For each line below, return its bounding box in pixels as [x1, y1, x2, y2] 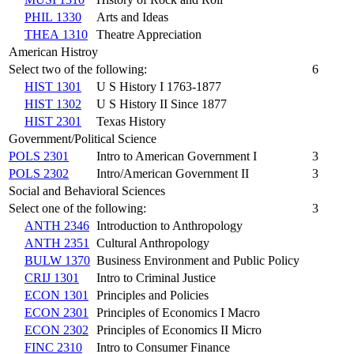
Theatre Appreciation [96, 27, 201, 41]
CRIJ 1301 [24, 270, 79, 284]
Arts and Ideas [96, 9, 168, 24]
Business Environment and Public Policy [96, 253, 299, 267]
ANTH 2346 [24, 218, 89, 232]
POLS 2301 [9, 149, 69, 163]
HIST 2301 [24, 114, 81, 128]
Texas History [96, 114, 166, 128]
